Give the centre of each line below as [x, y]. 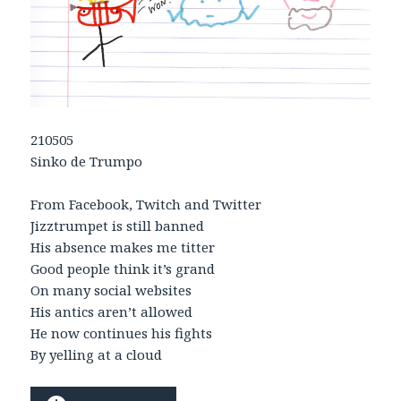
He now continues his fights [122, 333]
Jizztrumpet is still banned [118, 226]
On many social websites [111, 290]
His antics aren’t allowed [112, 312]
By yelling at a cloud [97, 355]
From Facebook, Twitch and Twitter [146, 205]
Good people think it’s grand [123, 269]
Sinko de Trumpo [87, 162]
